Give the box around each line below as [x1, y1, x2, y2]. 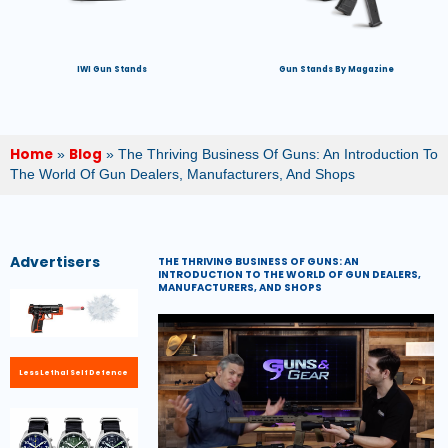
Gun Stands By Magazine [278, 63, 394, 75]
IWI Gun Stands [77, 63, 147, 75]
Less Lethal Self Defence [19, 368, 129, 378]
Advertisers [10, 251, 100, 272]
